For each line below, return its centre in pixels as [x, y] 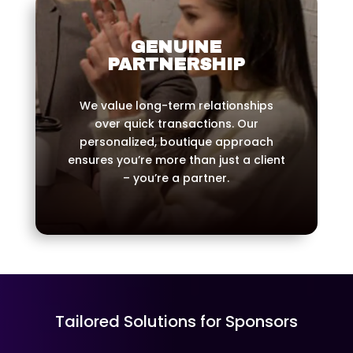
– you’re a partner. [176, 178]
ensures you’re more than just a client [176, 160]
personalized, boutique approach [176, 142]
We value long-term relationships [176, 106]
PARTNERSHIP [176, 65]
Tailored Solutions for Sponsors [176, 322]
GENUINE [176, 48]
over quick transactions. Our [176, 124]
